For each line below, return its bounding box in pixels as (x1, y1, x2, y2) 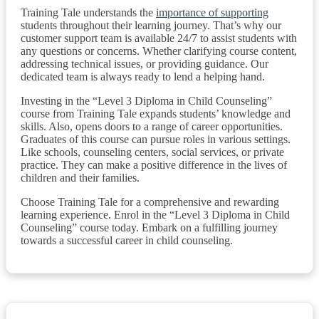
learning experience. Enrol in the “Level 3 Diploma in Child (21, 208, 290, 221)
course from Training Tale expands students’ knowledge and (21, 107, 291, 120)
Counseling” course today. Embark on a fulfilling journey (21, 221, 278, 234)
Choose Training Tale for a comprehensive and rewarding (21, 195, 279, 208)
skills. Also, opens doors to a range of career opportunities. (21, 120, 283, 132)
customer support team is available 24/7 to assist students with (21, 31, 297, 44)
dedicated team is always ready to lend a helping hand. (21, 70, 265, 83)
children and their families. (21, 171, 140, 184)
